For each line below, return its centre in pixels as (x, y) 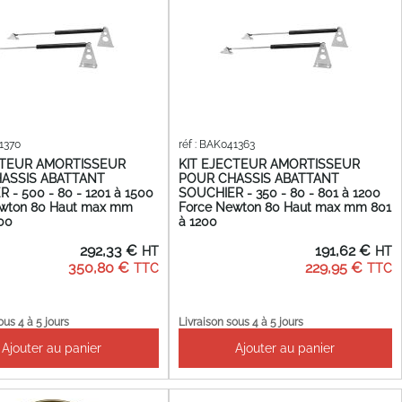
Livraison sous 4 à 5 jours (240, 322)
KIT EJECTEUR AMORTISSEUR (269, 165)
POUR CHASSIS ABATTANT (258, 179)
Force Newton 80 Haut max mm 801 (284, 208)
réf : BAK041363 (216, 145)
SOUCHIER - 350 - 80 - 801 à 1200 (279, 193)
